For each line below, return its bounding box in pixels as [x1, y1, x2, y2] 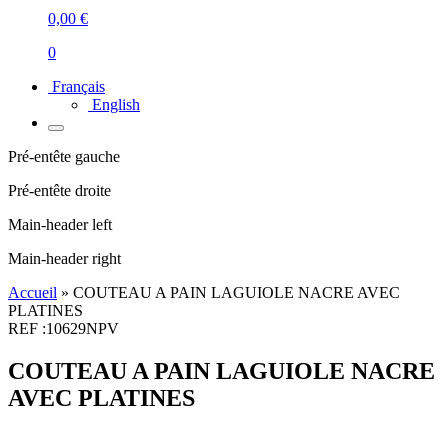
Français [52, 78, 105, 95]
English [92, 96, 140, 113]
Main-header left [8, 216, 112, 233]
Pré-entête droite [8, 182, 111, 199]
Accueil [8, 284, 57, 301]
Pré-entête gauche [8, 148, 120, 165]
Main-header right [8, 250, 121, 267]
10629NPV [46, 320, 119, 337]
